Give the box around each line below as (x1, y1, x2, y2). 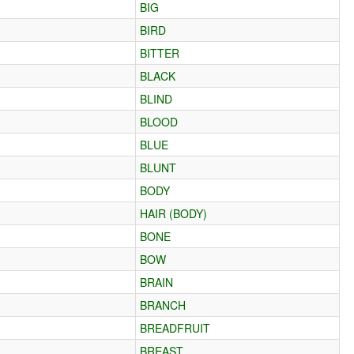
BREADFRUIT (140, 319, 211, 336)
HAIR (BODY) (140, 205, 208, 221)
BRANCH (140, 296, 186, 313)
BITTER (140, 44, 180, 61)
